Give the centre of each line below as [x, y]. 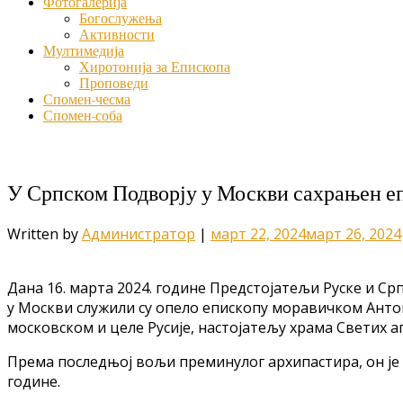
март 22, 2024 [258, 233]
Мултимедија [84, 51]
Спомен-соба [83, 116]
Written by [45, 233]
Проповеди [114, 84]
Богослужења [121, 19]
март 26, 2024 [354, 233]
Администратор [139, 233]
